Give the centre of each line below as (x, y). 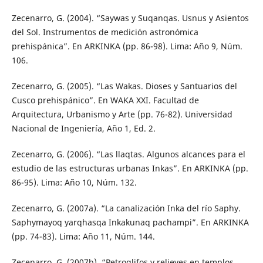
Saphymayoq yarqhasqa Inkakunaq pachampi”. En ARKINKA (130, 222)
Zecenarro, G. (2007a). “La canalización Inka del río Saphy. (126, 208)
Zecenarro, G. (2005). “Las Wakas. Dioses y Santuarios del (124, 86)
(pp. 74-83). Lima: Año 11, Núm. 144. (83, 236)
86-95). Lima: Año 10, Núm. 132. (74, 182)
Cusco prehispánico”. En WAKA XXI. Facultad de (105, 100)
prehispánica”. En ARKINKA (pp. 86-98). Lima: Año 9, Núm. (127, 46)
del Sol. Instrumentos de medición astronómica (105, 32)
